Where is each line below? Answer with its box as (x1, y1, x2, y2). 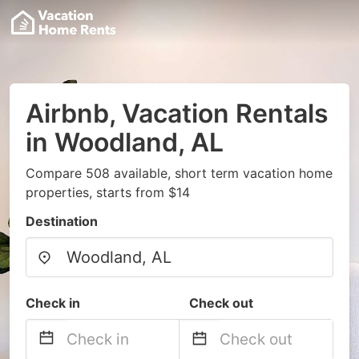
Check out (189, 295, 253, 311)
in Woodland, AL (26, 127, 224, 158)
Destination (26, 213, 98, 229)
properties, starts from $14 (26, 184, 190, 200)
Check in (26, 295, 80, 311)
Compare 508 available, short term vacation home (26, 165, 333, 181)
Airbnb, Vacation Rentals (26, 98, 329, 129)
